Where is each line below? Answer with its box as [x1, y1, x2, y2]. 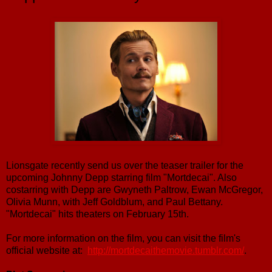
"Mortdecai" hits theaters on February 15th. [6, 208, 189, 219]
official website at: [6, 245, 87, 256]
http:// [87, 245, 110, 256]
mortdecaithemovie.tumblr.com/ [110, 245, 244, 256]
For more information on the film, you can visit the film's [6, 233, 240, 243]
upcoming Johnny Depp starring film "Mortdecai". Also [6, 172, 237, 183]
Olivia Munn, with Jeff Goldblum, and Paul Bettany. [6, 196, 223, 207]
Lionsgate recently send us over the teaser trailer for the [6, 160, 243, 171]
